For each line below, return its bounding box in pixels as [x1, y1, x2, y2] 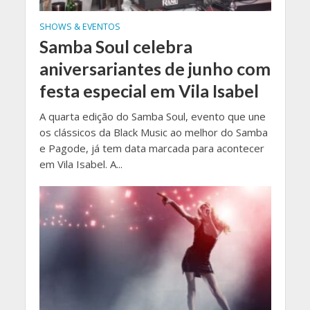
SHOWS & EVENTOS [39, 21, 120, 33]
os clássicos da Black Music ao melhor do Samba [39, 125, 268, 140]
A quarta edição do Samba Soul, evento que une [39, 109, 266, 124]
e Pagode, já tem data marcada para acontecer [39, 141, 264, 156]
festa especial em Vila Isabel [39, 80, 259, 102]
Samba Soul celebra [39, 36, 192, 57]
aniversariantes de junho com [39, 58, 271, 80]
